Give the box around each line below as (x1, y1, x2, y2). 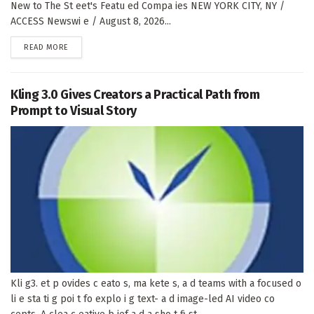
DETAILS (67, 41, 97, 51)
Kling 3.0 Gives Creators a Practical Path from (11, 86, 260, 102)
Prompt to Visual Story (11, 102, 137, 118)
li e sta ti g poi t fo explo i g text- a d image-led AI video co (11, 292, 275, 305)
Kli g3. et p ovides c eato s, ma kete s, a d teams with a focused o (11, 277, 301, 289)
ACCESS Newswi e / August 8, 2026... (11, 15, 171, 27)
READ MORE (24, 42, 69, 52)
